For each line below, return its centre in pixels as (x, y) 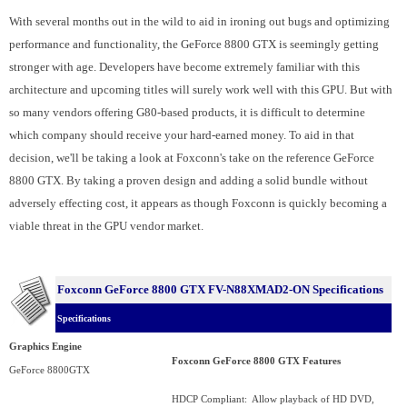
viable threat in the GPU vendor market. (108, 226)
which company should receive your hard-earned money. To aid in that (182, 135)
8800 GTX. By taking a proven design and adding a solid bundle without (189, 181)
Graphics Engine (45, 347)
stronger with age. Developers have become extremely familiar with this (184, 67)
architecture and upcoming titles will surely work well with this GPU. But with (201, 90)
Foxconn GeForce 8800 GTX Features (256, 362)
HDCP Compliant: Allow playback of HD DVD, (273, 400)
